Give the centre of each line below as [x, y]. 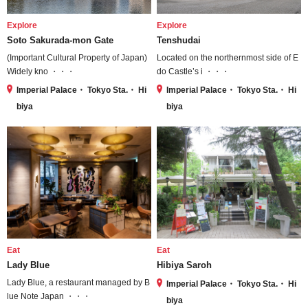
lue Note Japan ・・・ [49, 297]
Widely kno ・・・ [41, 71]
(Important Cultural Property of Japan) [77, 58]
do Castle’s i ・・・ [194, 71]
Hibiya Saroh [185, 265]
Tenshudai [179, 40]
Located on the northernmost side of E [228, 58]
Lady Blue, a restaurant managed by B [78, 283]
